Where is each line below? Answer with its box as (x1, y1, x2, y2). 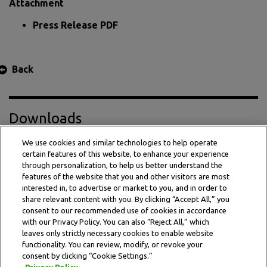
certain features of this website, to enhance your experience (22, 150, 229, 158)
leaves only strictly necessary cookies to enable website (22, 229, 214, 237)
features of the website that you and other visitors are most (22, 172, 230, 181)
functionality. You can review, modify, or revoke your (22, 240, 203, 249)
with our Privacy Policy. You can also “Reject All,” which (22, 218, 210, 226)
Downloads (9, 110, 82, 126)
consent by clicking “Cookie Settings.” (22, 252, 153, 260)
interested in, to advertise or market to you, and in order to (22, 184, 228, 192)
